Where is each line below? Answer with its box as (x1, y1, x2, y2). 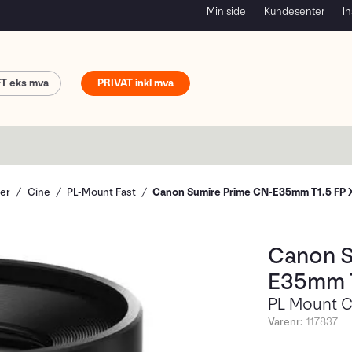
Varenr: (268, 315, 302, 328)
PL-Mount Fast (66, 185, 136, 199)
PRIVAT (97, 76, 133, 90)
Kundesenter (264, 5, 324, 18)
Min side (207, 5, 246, 18)
